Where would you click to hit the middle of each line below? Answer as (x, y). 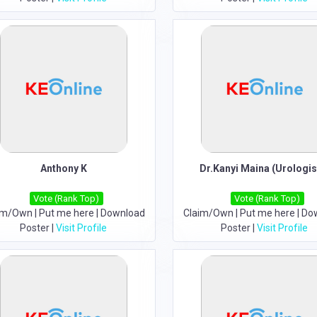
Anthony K (63, 168)
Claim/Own (208, 213)
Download (122, 213)
